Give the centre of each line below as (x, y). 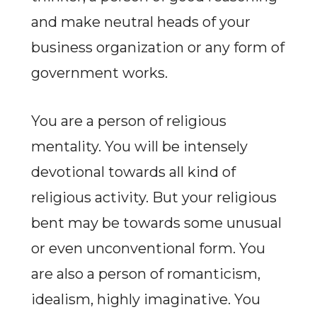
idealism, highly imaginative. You (145, 299)
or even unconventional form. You (148, 248)
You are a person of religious (128, 121)
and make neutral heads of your (140, 22)
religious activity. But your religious (154, 197)
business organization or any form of (157, 47)
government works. (99, 73)
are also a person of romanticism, (145, 274)
